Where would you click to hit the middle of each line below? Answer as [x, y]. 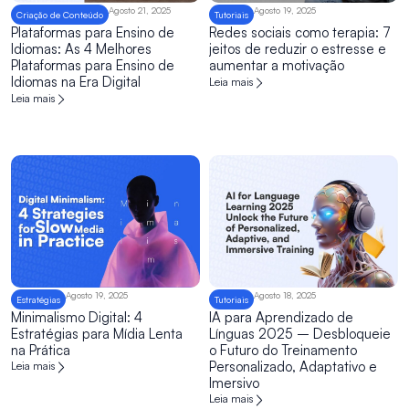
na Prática [41, 350]
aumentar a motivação [277, 66]
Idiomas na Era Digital [76, 82]
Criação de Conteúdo [60, 15]
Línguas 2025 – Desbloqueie [300, 333]
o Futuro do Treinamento [283, 350]
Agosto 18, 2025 [285, 294]
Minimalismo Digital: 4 [77, 317]
